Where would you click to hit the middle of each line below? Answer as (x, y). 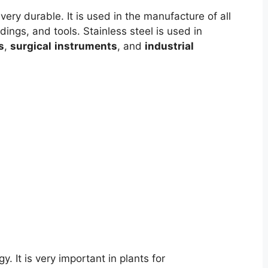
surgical (31, 46)
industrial (169, 46)
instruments (86, 46)
